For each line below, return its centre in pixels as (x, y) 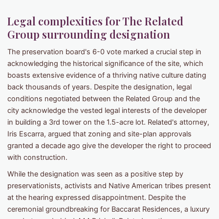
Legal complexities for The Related (95, 21)
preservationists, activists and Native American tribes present (109, 186)
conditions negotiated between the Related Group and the (104, 99)
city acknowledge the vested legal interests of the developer (107, 110)
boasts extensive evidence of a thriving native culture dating (107, 75)
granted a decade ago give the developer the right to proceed (109, 145)
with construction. (37, 157)
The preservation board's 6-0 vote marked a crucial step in (104, 52)
